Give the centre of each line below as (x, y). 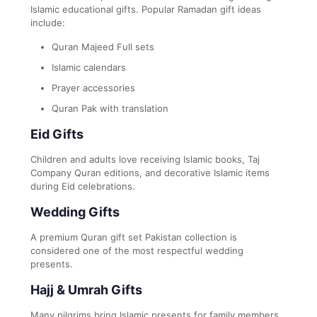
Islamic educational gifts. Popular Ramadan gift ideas (146, 9)
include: (48, 22)
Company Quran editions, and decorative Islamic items (150, 172)
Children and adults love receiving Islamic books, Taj (145, 159)
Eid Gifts (57, 134)
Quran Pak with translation (110, 108)
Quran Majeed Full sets (103, 46)
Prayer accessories (93, 87)
